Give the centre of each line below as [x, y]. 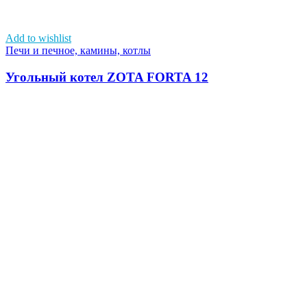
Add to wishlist [38, 38]
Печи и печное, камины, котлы [78, 50]
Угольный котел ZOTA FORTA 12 [107, 77]
